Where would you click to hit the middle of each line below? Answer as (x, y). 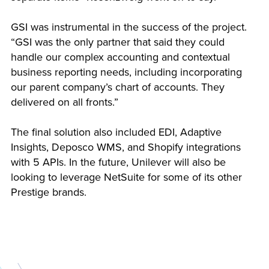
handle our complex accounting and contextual (120, 57)
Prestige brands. (49, 192)
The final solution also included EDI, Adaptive (116, 132)
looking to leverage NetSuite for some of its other (126, 177)
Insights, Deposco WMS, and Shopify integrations (126, 147)
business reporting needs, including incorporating (126, 72)
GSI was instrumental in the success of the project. (129, 27)
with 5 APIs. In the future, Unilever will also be (118, 162)
